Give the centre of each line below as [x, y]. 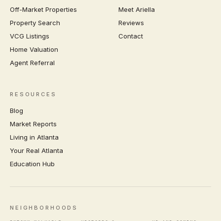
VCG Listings [30, 36]
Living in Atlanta [34, 137]
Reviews [131, 22]
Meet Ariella [137, 9]
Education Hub [32, 164]
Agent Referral [32, 62]
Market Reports [33, 124]
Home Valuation [34, 49]
